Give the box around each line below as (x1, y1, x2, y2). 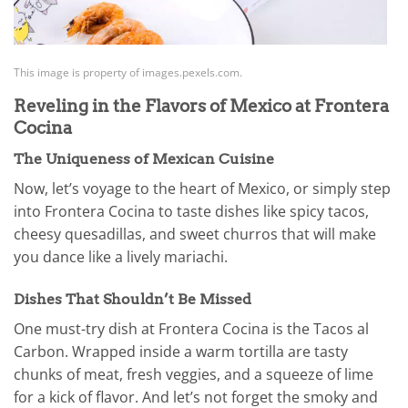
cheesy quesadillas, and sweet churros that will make (14, 224, 376, 245)
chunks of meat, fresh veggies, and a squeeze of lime (14, 364, 373, 385)
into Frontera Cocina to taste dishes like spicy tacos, (14, 201, 369, 222)
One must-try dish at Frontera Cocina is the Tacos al (14, 319, 369, 340)
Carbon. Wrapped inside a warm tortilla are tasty (14, 342, 348, 362)
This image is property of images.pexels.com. (14, 65, 242, 81)
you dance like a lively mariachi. (14, 247, 228, 268)
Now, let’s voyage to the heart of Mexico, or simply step (14, 178, 391, 199)
